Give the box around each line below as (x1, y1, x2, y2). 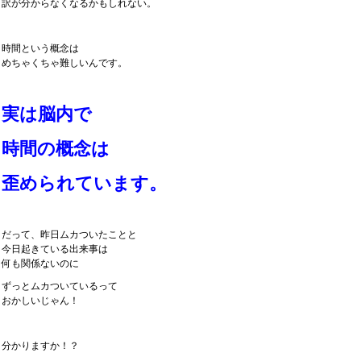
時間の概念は (2, 139, 110, 159)
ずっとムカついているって (2, 280, 118, 292)
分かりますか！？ (2, 340, 79, 351)
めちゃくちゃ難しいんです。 (2, 57, 127, 68)
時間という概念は (2, 43, 79, 54)
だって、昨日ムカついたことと (2, 229, 137, 240)
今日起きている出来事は (2, 243, 108, 255)
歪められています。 (2, 173, 167, 193)
